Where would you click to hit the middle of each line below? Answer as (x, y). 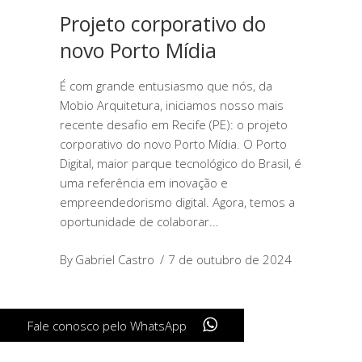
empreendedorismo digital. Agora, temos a (177, 202)
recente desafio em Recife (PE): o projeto (174, 124)
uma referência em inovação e (144, 183)
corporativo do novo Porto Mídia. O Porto (173, 144)
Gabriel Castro (115, 259)
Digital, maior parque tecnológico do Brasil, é (181, 163)
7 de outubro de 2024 (230, 259)
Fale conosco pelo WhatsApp (108, 326)
